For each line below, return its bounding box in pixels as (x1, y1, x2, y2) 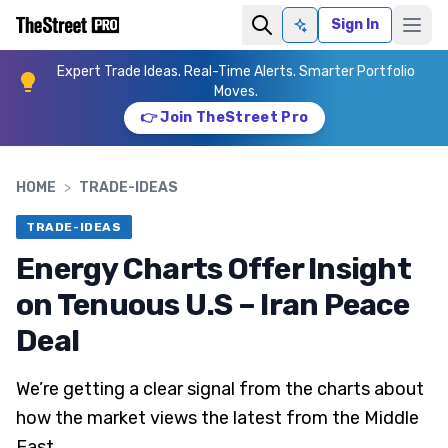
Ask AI (298, 24, 342, 42)
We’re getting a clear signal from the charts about (16, 378, 424, 400)
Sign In (331, 16, 379, 33)
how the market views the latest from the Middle (16, 407, 419, 429)
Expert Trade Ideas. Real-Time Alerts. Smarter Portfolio (57, 63, 415, 80)
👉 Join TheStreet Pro (139, 109, 309, 126)
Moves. (214, 83, 258, 100)
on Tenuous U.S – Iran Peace (16, 287, 409, 323)
